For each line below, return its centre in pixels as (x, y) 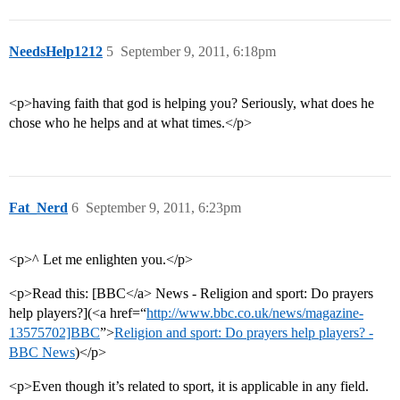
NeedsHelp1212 (56, 52)
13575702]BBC (54, 333)
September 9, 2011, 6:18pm (198, 52)
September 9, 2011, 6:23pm (163, 208)
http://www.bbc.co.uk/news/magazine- (255, 313)
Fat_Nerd (38, 208)
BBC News (42, 353)
